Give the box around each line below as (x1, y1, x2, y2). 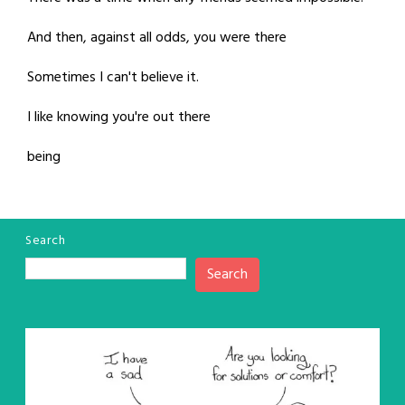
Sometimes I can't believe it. (27, 65, 199, 89)
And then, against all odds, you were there (27, 25, 287, 50)
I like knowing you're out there (27, 105, 211, 129)
